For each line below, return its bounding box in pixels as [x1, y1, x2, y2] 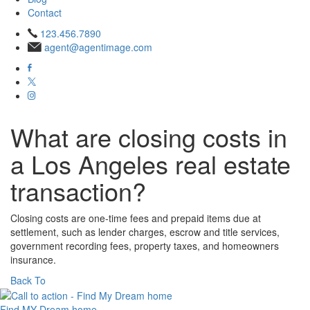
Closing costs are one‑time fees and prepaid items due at [10, 211, 261, 225]
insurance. [10, 253, 56, 266]
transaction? [10, 173, 146, 208]
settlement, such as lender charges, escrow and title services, [10, 225, 280, 239]
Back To [10, 273, 46, 287]
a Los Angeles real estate [10, 146, 291, 181]
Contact [28, 6, 62, 19]
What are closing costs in [10, 119, 287, 154]
